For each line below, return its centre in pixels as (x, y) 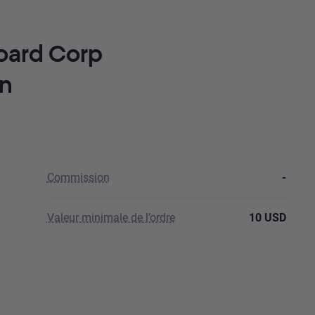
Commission (78, 177)
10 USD (268, 217)
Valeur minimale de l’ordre (111, 217)
